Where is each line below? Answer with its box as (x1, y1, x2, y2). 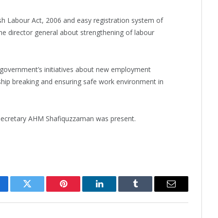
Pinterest (62, 186, 93, 196)
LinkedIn (98, 186, 131, 196)
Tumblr (134, 186, 161, 196)
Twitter (26, 186, 52, 196)
